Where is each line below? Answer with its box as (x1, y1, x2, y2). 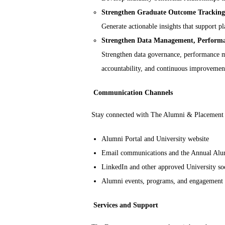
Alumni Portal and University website (101, 135, 209, 143)
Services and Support (91, 201, 158, 209)
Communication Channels (91, 89, 173, 97)
